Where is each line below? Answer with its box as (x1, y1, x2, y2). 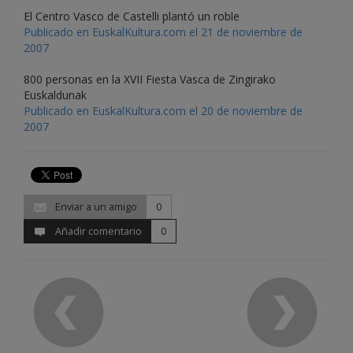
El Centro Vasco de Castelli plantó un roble (24, 9, 240, 24)
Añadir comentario (53, 225, 142, 239)
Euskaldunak (24, 87, 87, 103)
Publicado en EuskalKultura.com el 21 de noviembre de (24, 24, 303, 40)
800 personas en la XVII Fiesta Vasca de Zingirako (24, 72, 276, 87)
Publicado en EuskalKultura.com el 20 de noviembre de (24, 103, 303, 119)
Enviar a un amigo (53, 200, 137, 214)
